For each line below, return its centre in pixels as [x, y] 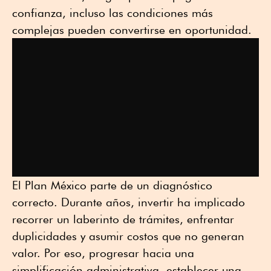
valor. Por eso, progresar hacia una [103, 253]
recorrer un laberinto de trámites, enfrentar [123, 219]
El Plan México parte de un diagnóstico [112, 185]
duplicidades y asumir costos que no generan [128, 236]
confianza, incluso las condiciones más [113, 12]
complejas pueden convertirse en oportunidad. [132, 29]
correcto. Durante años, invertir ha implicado [129, 202]
